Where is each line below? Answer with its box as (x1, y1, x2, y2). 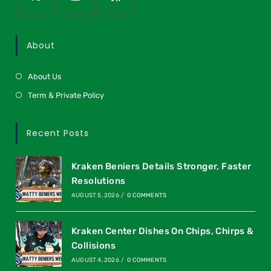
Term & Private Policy (28, 90, 105, 100)
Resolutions (71, 175, 126, 186)
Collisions (71, 240, 116, 251)
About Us (28, 71, 62, 81)
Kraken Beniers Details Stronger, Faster (71, 160, 252, 172)
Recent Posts (27, 126, 90, 139)
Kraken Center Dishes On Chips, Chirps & (71, 225, 254, 237)
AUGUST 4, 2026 (71, 256, 119, 264)
